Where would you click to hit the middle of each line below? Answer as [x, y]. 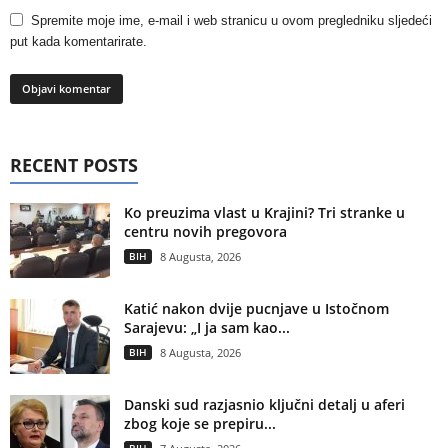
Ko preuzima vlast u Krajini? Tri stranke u [264, 213]
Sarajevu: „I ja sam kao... [207, 328]
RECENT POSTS [74, 165]
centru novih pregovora [205, 232]
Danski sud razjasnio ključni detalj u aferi [264, 405]
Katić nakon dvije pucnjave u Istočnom [256, 309]
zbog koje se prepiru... [200, 424]
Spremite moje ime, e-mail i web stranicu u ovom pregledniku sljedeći [231, 21]
